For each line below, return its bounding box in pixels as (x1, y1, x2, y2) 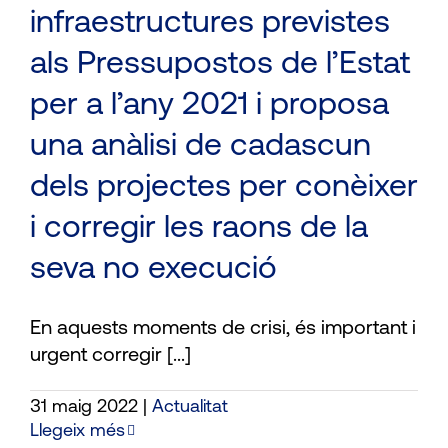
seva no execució (30, 253, 277, 286)
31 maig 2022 (30, 397, 138, 417)
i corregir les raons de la (30, 212, 368, 245)
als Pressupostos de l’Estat (30, 48, 410, 81)
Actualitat (152, 397, 228, 417)
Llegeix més (30, 421, 125, 441)
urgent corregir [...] (30, 345, 191, 366)
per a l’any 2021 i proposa (30, 89, 389, 122)
